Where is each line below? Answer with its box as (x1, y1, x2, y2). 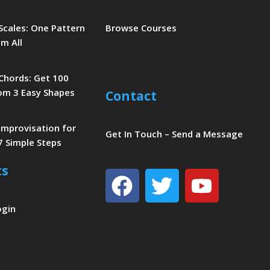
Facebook (121, 165, 217, 193)
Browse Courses (105, 22, 177, 34)
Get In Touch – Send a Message (105, 127, 243, 140)
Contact (105, 87, 157, 105)
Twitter (161, 165, 232, 193)
